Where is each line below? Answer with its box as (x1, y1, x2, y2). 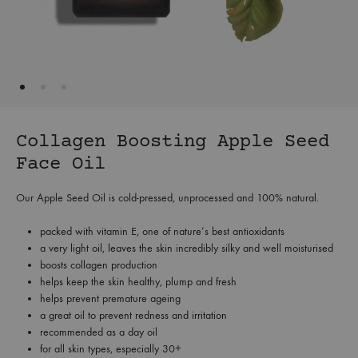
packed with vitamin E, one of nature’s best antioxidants (40, 225, 284, 238)
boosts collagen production (40, 258, 157, 272)
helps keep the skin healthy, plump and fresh (40, 275, 237, 288)
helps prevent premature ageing (40, 292, 181, 305)
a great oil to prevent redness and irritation (40, 308, 227, 322)
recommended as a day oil (40, 325, 157, 339)
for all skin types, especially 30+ (40, 342, 181, 356)
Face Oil (16, 153, 105, 175)
